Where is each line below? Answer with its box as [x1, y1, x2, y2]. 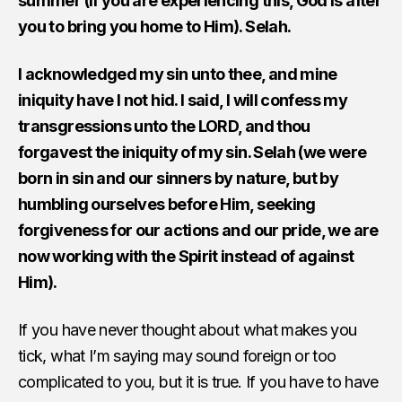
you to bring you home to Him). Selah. [18, 16, 292, 36]
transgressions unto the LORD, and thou [18, 116, 310, 135]
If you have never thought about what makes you [18, 319, 357, 339]
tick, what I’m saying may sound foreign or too [18, 345, 336, 365]
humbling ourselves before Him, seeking [18, 194, 316, 214]
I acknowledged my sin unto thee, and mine [18, 64, 337, 83]
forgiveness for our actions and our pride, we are [18, 220, 379, 240]
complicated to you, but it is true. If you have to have [18, 371, 379, 391]
